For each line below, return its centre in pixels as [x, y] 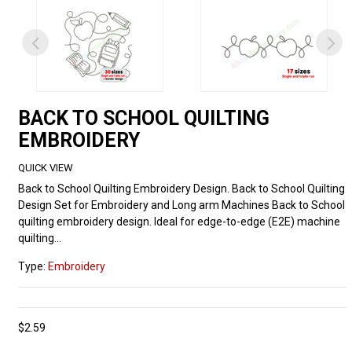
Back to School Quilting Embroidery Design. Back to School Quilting [181, 188]
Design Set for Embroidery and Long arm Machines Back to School [181, 205]
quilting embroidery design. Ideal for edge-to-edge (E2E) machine [179, 221]
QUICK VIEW [45, 168]
